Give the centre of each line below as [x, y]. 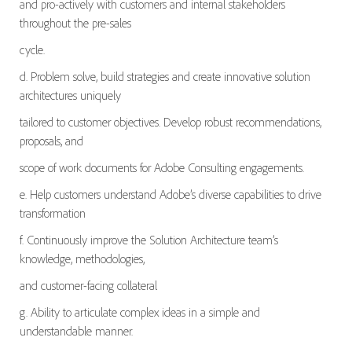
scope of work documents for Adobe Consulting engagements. [161, 167]
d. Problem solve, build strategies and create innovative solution [165, 76]
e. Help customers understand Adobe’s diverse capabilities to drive [170, 194]
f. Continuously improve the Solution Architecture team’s [148, 239]
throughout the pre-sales [75, 22]
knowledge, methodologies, [82, 258]
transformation [52, 213]
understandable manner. [76, 330]
